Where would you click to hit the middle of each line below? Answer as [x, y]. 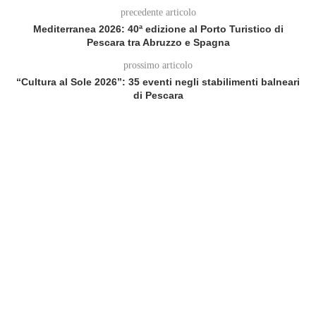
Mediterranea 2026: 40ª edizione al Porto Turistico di [158, 29]
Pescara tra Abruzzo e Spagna [158, 42]
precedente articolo [158, 12]
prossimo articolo [158, 65]
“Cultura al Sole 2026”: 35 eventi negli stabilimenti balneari [158, 81]
